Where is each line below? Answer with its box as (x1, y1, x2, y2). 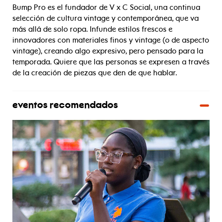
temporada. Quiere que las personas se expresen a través (12, 57, 210, 66)
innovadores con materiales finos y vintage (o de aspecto (12, 36, 209, 45)
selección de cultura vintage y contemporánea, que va (12, 14, 199, 23)
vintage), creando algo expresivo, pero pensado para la (12, 47, 203, 55)
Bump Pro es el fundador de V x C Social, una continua (12, 3, 200, 12)
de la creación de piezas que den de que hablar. (12, 68, 177, 77)
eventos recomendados (12, 101, 118, 111)
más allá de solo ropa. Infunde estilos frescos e (12, 25, 172, 34)
